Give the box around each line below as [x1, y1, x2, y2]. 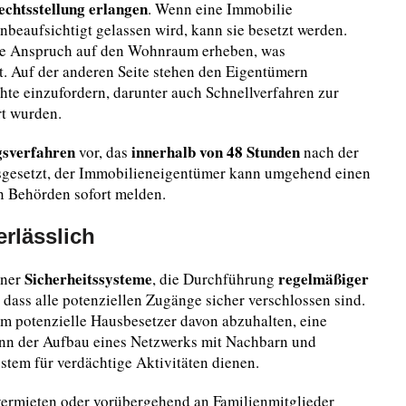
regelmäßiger [278, 267, 369, 290]
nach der [300, 141, 359, 162]
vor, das [75, 141, 128, 162]
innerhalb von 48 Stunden [128, 140, 300, 163]
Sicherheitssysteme [24, 267, 152, 290]
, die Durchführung [152, 268, 278, 289]
